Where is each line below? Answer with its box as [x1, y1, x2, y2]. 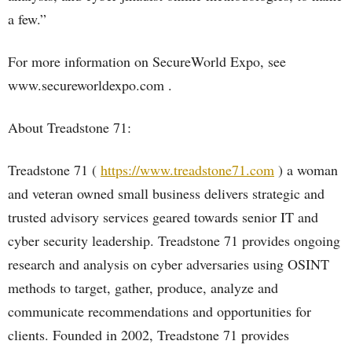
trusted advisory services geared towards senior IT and [8, 207, 318, 226]
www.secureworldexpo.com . [8, 75, 172, 94]
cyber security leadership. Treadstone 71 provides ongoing [8, 231, 340, 250]
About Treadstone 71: [8, 118, 131, 137]
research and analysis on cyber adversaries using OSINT [8, 255, 329, 273]
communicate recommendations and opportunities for [8, 302, 311, 321]
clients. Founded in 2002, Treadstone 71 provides [8, 325, 289, 344]
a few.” [8, 9, 46, 28]
